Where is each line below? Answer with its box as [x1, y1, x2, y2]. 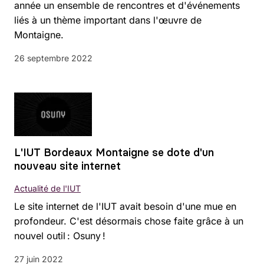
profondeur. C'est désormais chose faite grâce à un [14, 215, 243, 227]
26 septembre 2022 [14, 53, 93, 64]
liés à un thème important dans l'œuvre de [14, 14, 202, 27]
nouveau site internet [14, 159, 121, 173]
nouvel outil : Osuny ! [14, 230, 105, 242]
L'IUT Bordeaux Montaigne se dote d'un [14, 146, 214, 160]
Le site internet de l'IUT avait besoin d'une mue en [14, 200, 236, 213]
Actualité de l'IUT [14, 183, 81, 194]
